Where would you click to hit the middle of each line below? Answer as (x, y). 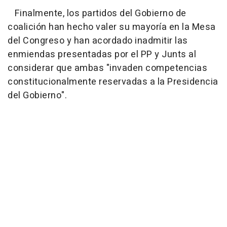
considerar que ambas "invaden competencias (107, 68)
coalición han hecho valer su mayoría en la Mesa (112, 27)
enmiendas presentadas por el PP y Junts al (102, 54)
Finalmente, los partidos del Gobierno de (97, 13)
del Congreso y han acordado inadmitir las (98, 41)
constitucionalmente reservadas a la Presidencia (113, 82)
